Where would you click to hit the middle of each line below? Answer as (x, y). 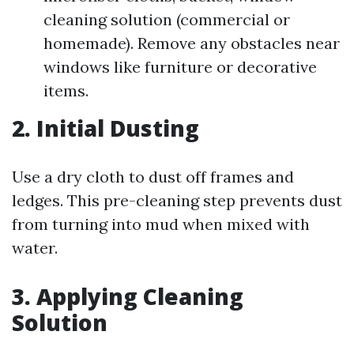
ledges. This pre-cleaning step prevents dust (177, 200)
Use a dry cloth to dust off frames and (153, 177)
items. (66, 90)
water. (35, 248)
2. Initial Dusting (105, 128)
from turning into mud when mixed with (161, 224)
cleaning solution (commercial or (167, 19)
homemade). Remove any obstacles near (192, 43)
